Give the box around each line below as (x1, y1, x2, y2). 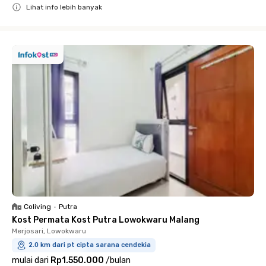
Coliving (24, 202, 51, 211)
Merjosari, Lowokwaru (12, 227, 86, 235)
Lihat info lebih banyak (26, 3, 102, 11)
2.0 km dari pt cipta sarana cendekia (28, 241, 151, 249)
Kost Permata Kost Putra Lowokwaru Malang (12, 215, 199, 225)
